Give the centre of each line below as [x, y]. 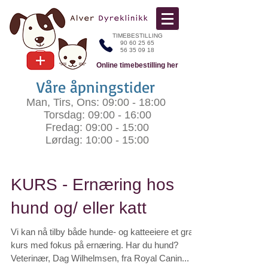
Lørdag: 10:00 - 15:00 [96, 140]
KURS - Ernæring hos [92, 185]
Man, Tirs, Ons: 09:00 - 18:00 [96, 102]
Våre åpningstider [96, 87]
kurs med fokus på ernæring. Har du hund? [95, 245]
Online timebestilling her [137, 65]
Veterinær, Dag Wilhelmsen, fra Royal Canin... [100, 258]
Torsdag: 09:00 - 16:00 [96, 115]
